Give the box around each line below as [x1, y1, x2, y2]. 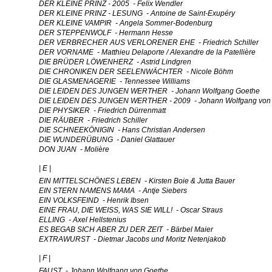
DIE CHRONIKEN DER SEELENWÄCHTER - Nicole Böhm [39, 67, 233, 76]
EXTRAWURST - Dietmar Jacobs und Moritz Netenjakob [39, 235, 226, 243]
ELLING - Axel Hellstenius [39, 216, 126, 224]
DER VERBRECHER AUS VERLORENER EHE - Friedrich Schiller [39, 38, 259, 47]
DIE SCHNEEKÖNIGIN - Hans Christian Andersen [39, 126, 205, 134]
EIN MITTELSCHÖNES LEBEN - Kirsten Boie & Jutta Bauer [39, 177, 235, 185]
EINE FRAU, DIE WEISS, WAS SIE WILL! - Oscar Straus [39, 206, 223, 214]
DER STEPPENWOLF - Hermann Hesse [39, 29, 173, 37]
